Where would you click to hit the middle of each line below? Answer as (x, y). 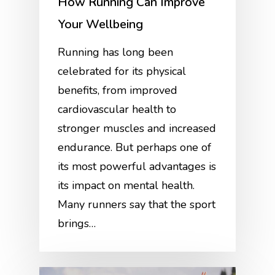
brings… (77, 224)
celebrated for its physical (122, 72)
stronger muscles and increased (137, 129)
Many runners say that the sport (137, 205)
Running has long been (116, 52)
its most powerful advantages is (137, 167)
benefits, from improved (118, 91)
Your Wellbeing (101, 25)
